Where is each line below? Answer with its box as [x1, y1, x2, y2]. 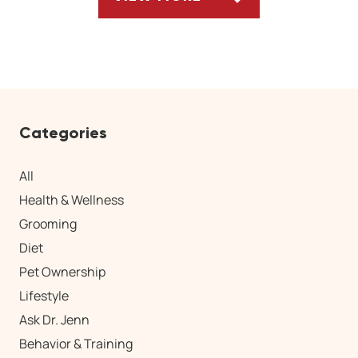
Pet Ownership [19, 263, 105, 281]
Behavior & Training [19, 335, 133, 353]
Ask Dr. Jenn [19, 311, 89, 329]
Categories [19, 123, 107, 143]
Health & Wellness [19, 191, 124, 209]
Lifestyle [19, 287, 69, 305]
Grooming [19, 215, 77, 233]
